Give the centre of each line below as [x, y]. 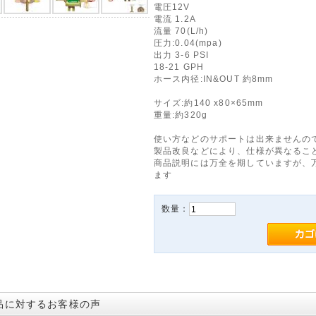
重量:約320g [181, 115]
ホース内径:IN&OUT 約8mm [213, 79]
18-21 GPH [179, 67]
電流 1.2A [175, 19]
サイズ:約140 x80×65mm [208, 103]
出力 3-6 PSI [181, 55]
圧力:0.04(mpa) [188, 43]
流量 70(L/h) [181, 31]
